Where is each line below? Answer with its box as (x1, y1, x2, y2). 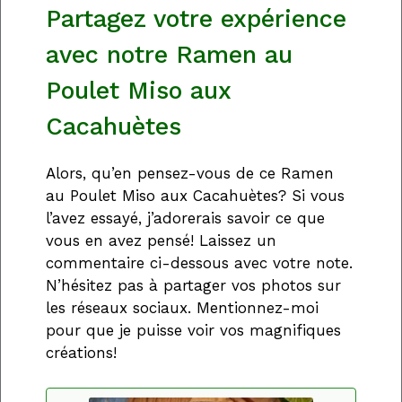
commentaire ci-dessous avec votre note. (46, 254, 353, 273)
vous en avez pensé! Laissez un (46, 232, 276, 250)
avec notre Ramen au (46, 40, 293, 70)
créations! (46, 344, 117, 363)
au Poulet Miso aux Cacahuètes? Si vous (46, 187, 345, 205)
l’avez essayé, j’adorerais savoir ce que (46, 209, 325, 228)
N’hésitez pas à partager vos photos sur (46, 276, 341, 295)
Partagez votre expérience (46, 4, 346, 34)
